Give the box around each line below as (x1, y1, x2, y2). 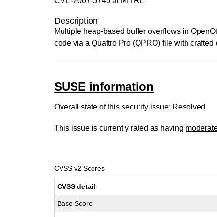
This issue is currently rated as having (54, 124, 186, 132)
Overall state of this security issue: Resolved (54, 103, 206, 111)
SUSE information (54, 80, 154, 93)
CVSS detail (57, 183, 96, 190)
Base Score (57, 200, 93, 207)
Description (54, 16, 98, 26)
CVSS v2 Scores (54, 164, 105, 172)
